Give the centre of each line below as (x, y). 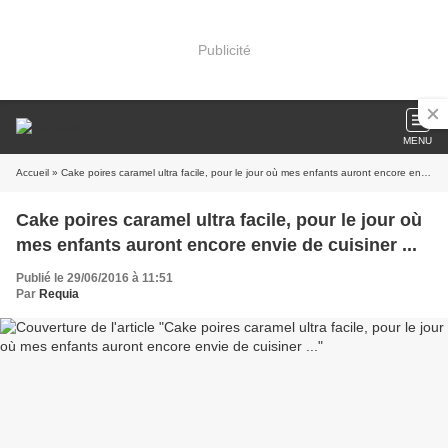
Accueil (32, 172)
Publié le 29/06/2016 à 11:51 (94, 278)
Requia (59, 294)
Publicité (224, 49)
